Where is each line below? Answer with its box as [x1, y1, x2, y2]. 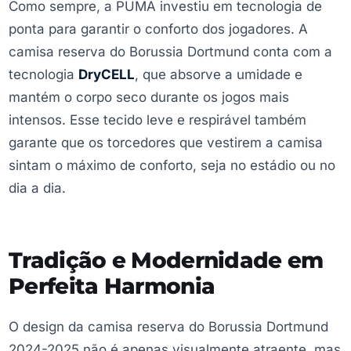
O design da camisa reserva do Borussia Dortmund [9, 319, 328, 335]
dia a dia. [9, 179, 66, 196]
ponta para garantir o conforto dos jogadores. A [9, 20, 308, 37]
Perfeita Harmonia [9, 273, 215, 300]
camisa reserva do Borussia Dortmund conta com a [9, 43, 332, 60]
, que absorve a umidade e [135, 66, 302, 82]
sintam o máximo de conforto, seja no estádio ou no [9, 157, 335, 173]
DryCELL [78, 66, 135, 82]
